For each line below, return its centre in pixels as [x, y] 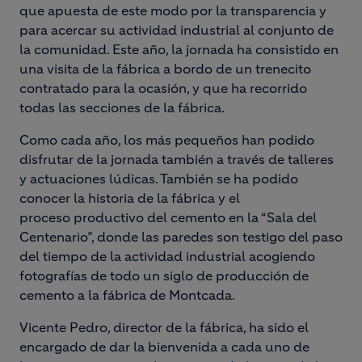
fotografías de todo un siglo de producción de [164, 276]
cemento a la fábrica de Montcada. [127, 295]
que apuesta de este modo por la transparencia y [173, 11]
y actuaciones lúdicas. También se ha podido [159, 179]
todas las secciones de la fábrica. [123, 107]
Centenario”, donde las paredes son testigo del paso [181, 237]
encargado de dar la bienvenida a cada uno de [164, 347]
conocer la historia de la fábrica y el [130, 198]
